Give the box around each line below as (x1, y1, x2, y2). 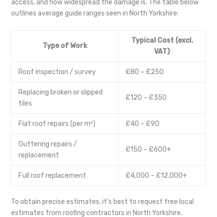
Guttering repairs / (18, 139, 77, 148)
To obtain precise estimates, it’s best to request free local (11, 197, 194, 206)
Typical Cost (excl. (131, 36, 193, 45)
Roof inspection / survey (18, 67, 96, 76)
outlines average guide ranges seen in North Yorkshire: (11, 9, 179, 18)
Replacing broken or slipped (18, 88, 103, 96)
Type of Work (43, 41, 87, 50)
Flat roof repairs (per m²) (18, 119, 95, 128)
